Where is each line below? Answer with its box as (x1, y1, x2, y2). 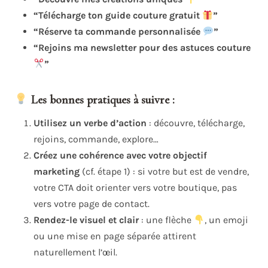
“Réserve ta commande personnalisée (33, 26, 203, 38)
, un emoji (205, 214, 249, 226)
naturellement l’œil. (33, 246, 117, 258)
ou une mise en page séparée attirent (33, 230, 196, 242)
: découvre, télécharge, (147, 117, 245, 129)
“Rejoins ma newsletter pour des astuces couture (33, 42, 251, 54)
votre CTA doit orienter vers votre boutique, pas (33, 182, 237, 194)
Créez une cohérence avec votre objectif (33, 150, 207, 162)
